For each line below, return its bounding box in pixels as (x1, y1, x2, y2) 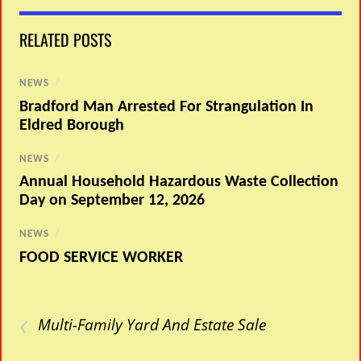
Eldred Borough (19, 117, 125, 134)
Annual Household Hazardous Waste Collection (19, 174, 339, 191)
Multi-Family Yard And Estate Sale (38, 313, 267, 336)
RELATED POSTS (19, 27, 112, 52)
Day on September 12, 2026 (19, 193, 205, 210)
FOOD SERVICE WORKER (19, 250, 188, 267)
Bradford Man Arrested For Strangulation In (19, 98, 314, 115)
